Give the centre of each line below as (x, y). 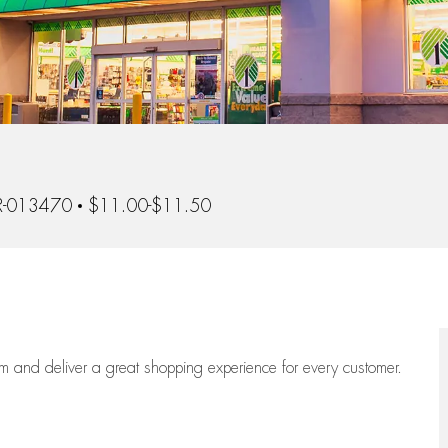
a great (118, 368)
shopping (176, 368)
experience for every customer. (305, 368)
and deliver (53, 368)
